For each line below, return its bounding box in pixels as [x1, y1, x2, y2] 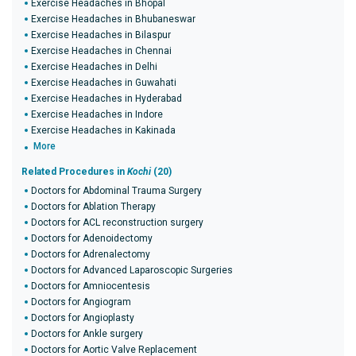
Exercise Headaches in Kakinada [31, 125, 176, 136]
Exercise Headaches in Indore [31, 109, 163, 120]
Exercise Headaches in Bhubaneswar [31, 14, 195, 25]
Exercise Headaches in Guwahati [31, 77, 176, 88]
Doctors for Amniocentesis [31, 281, 150, 292]
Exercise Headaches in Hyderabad [31, 93, 182, 104]
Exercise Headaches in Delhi [31, 61, 157, 72]
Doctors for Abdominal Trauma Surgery [31, 185, 202, 196]
